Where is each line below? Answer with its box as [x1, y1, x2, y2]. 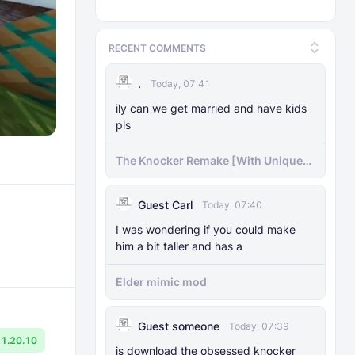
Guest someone [138, 319, 219, 333]
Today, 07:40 [202, 199, 262, 211]
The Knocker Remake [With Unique [116, 154, 303, 167]
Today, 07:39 [229, 320, 289, 332]
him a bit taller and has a [116, 239, 242, 253]
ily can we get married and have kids [116, 101, 307, 115]
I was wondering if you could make [116, 223, 296, 236]
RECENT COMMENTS [109, 41, 206, 54]
